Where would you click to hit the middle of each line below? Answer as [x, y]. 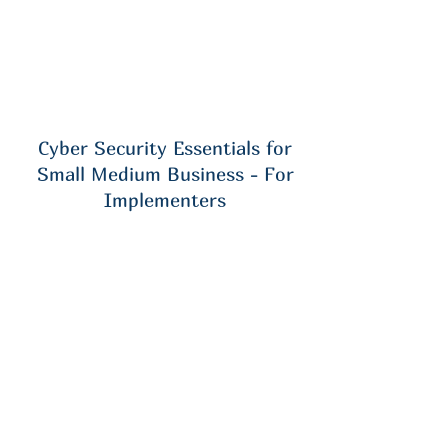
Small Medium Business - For [165, 174]
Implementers [165, 200]
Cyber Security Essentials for [165, 148]
